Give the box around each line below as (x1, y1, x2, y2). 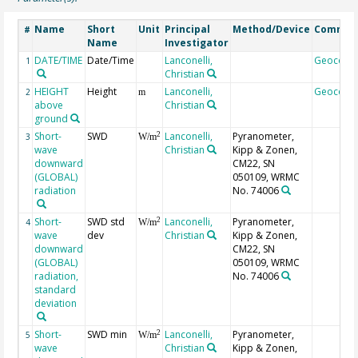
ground (34, 112, 69, 126)
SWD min (87, 328, 128, 342)
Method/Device (233, 22, 311, 37)
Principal (165, 22, 211, 37)
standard (34, 283, 77, 297)
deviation (34, 296, 78, 311)
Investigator (165, 36, 229, 50)
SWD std (87, 215, 125, 229)
